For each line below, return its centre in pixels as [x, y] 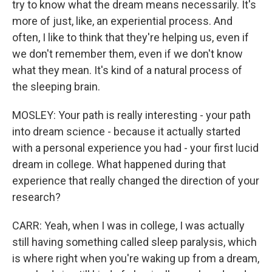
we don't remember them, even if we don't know [127, 54]
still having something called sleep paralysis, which [134, 242]
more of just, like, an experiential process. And [122, 21]
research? [36, 197]
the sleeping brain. [56, 87]
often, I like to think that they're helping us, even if [131, 37]
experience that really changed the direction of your [136, 181]
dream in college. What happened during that [119, 164]
